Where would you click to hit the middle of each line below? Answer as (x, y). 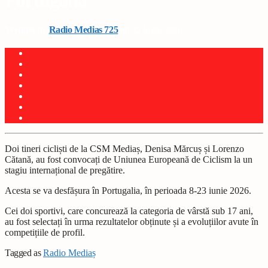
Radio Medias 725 (83, 29)
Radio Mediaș (69, 253)
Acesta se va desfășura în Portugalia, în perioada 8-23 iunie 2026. (128, 191)
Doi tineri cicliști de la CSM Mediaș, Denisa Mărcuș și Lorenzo (124, 149)
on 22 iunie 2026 (150, 29)
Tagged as (24, 253)
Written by (27, 29)
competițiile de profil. (45, 233)
